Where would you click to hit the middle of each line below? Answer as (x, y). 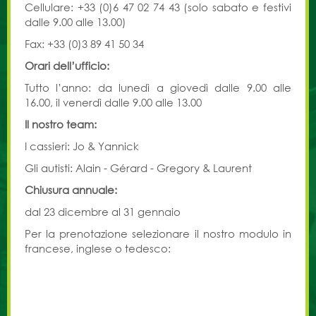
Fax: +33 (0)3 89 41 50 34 (84, 44)
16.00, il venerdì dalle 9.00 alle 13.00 (113, 102)
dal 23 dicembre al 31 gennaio (103, 212)
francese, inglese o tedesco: (98, 248)
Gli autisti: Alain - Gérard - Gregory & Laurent (138, 168)
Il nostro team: (61, 124)
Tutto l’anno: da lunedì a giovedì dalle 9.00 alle (158, 87)
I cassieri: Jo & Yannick (82, 146)
